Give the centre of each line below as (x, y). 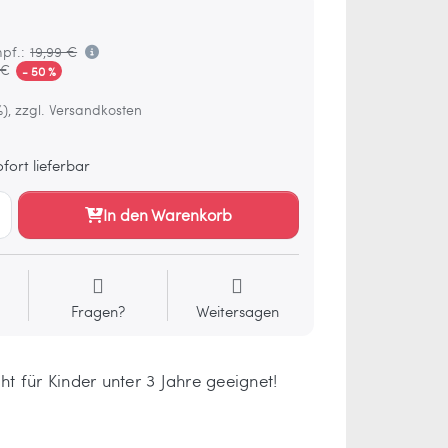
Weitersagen (237, 310)
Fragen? (98, 310)
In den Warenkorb (167, 214)
